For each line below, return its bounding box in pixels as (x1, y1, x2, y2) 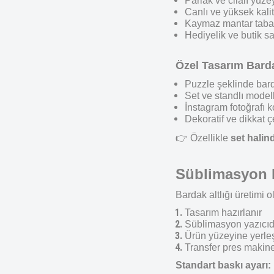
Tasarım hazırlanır (185, 207, 262, 218)
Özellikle (188, 133, 231, 143)
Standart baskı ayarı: (176, 260, 271, 270)
